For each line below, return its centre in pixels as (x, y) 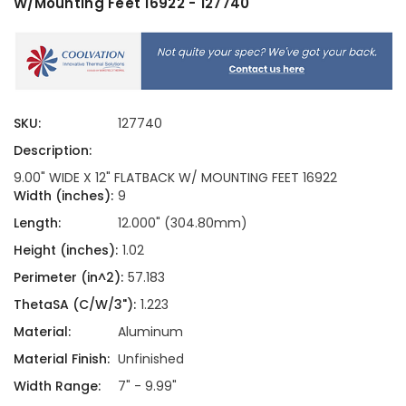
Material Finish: (62, 358)
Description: (53, 150)
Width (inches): (63, 195)
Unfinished (150, 358)
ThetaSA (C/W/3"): (75, 304)
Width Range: (57, 386)
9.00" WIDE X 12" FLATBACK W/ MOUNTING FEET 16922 (175, 177)
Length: (37, 222)
